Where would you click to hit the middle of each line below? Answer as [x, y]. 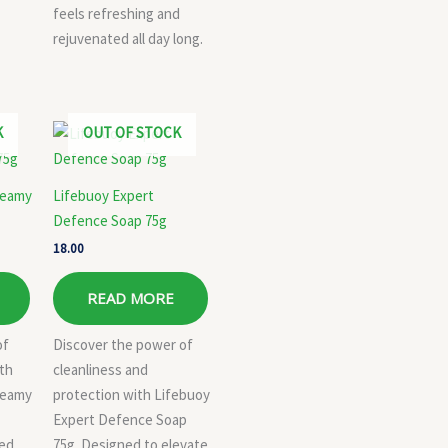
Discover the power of [123, 344]
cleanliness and [100, 369]
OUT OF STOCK [132, 133]
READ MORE [130, 297]
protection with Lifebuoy [131, 394]
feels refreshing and [116, 13]
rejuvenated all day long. [128, 38]
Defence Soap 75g [110, 220]
